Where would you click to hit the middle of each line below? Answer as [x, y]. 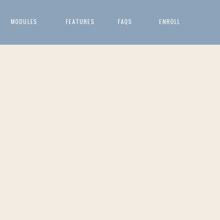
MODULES [24, 21]
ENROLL [170, 21]
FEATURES [80, 21]
